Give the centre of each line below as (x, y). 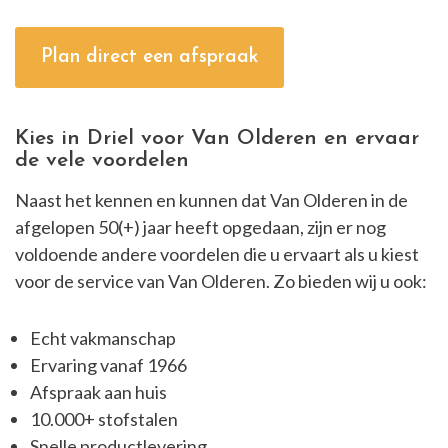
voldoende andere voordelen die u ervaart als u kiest (217, 254)
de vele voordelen (102, 161)
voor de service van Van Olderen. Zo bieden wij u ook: (221, 281)
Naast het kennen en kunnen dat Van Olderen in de (211, 200)
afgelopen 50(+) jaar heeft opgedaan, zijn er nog (200, 227)
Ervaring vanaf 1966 (108, 365)
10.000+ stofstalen (104, 419)
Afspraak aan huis (98, 392)
